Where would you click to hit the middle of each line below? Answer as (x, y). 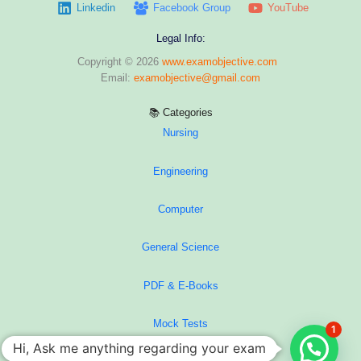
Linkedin (96, 8)
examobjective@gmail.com (197, 78)
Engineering (180, 171)
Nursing (180, 133)
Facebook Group (191, 8)
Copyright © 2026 (120, 62)
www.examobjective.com (223, 62)
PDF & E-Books (180, 285)
